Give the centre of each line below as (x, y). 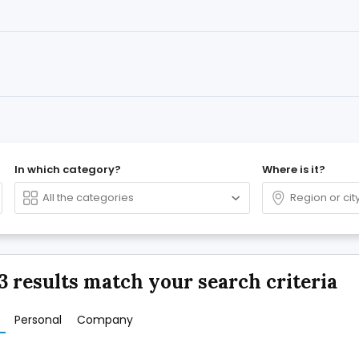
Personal (38, 320)
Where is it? (294, 169)
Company (105, 320)
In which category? (68, 169)
